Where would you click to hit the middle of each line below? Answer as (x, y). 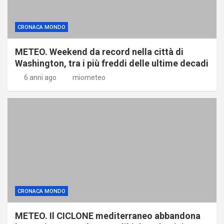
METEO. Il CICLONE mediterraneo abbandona (108, 215)
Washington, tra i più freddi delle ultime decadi (112, 63)
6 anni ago (40, 77)
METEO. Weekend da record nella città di (99, 51)
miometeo (89, 77)
